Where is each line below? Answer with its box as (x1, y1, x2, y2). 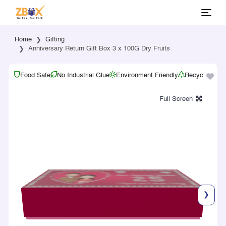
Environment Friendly (116, 72, 178, 79)
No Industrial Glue (56, 72, 109, 79)
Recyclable (184, 72, 217, 79)
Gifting (45, 36, 65, 43)
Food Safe (20, 72, 50, 79)
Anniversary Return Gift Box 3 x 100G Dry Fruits (28, 45, 170, 52)
